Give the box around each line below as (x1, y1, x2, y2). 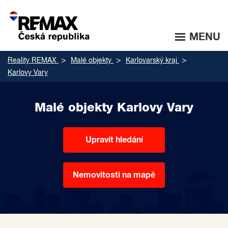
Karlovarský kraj (126, 57, 177, 64)
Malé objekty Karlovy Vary (35, 101, 193, 114)
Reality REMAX (8, 57, 56, 64)
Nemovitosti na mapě (73, 170, 155, 179)
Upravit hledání (85, 135, 143, 144)
